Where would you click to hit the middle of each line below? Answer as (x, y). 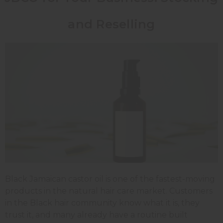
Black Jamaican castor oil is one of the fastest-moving (110, 179)
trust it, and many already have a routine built (96, 215)
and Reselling (111, 24)
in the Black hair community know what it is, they (102, 203)
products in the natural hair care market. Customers (109, 191)
